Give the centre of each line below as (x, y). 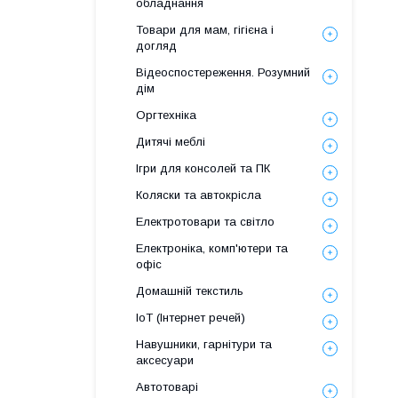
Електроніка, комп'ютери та (212, 248)
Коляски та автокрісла (199, 195)
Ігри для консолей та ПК (203, 168)
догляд (156, 46)
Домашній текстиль (190, 291)
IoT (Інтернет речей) (191, 318)
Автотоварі (167, 387)
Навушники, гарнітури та (204, 344)
